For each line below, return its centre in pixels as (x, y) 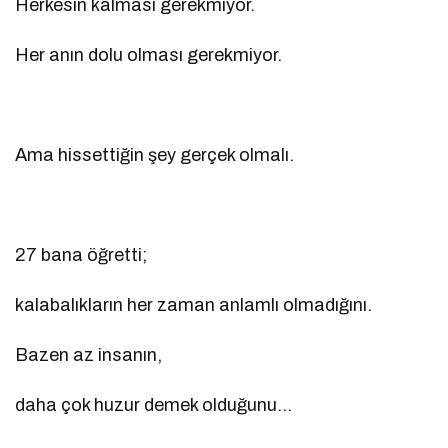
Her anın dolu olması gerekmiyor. (149, 55)
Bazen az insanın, (89, 355)
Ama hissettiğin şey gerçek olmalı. (155, 155)
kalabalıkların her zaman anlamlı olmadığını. (194, 305)
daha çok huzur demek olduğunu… (154, 405)
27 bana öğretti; (81, 255)
